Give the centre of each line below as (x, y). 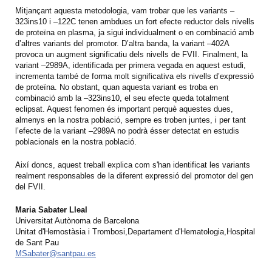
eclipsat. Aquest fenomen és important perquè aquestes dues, (124, 109)
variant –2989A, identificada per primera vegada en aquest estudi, (131, 65)
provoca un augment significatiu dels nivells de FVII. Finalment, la (131, 54)
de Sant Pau (37, 242)
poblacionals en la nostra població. (76, 141)
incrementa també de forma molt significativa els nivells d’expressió (134, 76)
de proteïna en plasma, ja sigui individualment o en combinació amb (134, 32)
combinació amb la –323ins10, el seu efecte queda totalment (122, 98)
